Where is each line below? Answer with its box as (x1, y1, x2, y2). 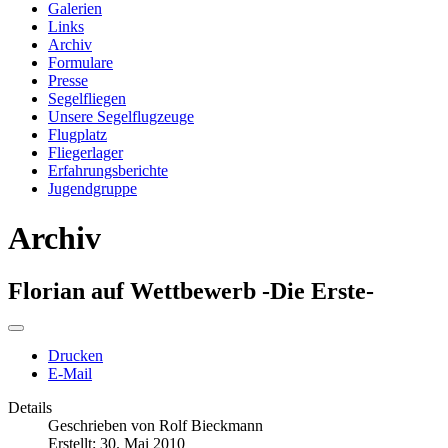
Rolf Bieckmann (159, 417, 263, 435)
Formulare (48, 54, 113, 72)
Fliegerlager (48, 144, 123, 162)
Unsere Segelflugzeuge (48, 108, 194, 126)
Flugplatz (48, 126, 107, 144)
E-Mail (48, 365, 92, 383)
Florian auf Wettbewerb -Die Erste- (8, 278, 374, 305)
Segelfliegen (48, 90, 126, 108)
